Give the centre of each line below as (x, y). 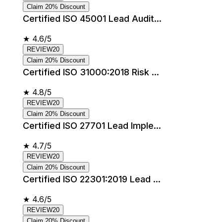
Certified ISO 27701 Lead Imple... (92, 125)
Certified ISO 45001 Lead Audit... (92, 18)
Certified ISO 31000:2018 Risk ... (91, 72)
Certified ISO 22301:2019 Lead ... (92, 179)
